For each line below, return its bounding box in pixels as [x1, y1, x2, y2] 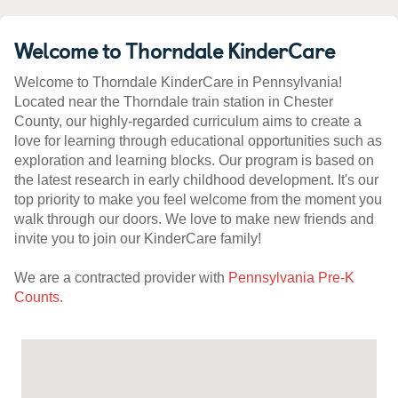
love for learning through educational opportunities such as [14, 133, 382, 149]
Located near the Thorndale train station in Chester [14, 94, 333, 110]
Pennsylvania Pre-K [228, 270, 354, 286]
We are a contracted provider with [14, 270, 228, 286]
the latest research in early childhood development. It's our [14, 172, 378, 188]
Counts [14, 290, 60, 306]
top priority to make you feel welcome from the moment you [14, 192, 382, 208]
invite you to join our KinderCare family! [14, 231, 261, 247]
